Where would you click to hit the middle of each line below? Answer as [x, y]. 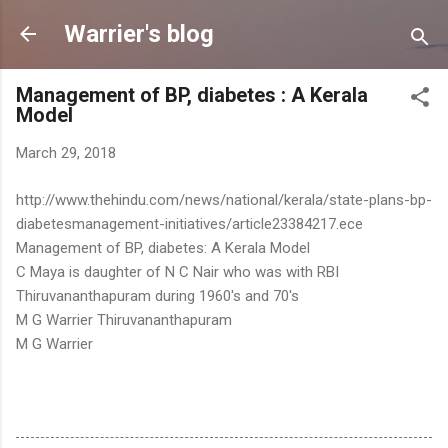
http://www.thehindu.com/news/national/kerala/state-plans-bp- [224, 199]
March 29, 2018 [66, 153]
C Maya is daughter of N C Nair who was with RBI [177, 271]
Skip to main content [224, 25]
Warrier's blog [139, 34]
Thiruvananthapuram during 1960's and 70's [157, 295]
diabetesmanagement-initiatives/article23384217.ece [189, 223]
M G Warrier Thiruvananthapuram [124, 319]
